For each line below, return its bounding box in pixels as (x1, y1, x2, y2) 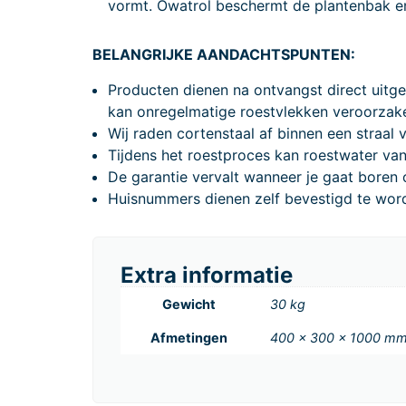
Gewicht (161, 295, 216, 312)
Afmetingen (150, 329, 227, 345)
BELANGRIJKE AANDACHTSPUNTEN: (92, 45, 355, 64)
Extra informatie (121, 261, 293, 288)
